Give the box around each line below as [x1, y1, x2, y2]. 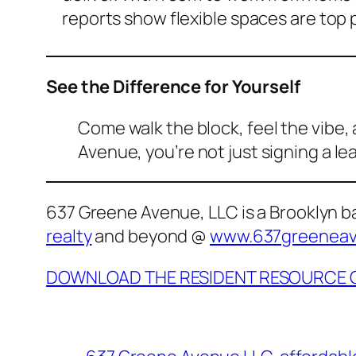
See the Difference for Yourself [46, 75, 300, 99]
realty [46, 224, 92, 249]
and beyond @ [91, 224, 211, 249]
